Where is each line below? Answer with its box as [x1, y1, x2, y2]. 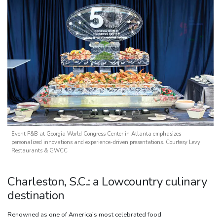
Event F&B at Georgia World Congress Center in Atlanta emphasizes [11, 130, 181, 138]
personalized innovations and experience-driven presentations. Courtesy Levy [11, 138, 200, 146]
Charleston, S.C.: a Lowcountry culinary [7, 173, 207, 189]
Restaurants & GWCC [11, 147, 68, 154]
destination [7, 187, 65, 203]
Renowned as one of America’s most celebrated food [7, 210, 161, 219]
